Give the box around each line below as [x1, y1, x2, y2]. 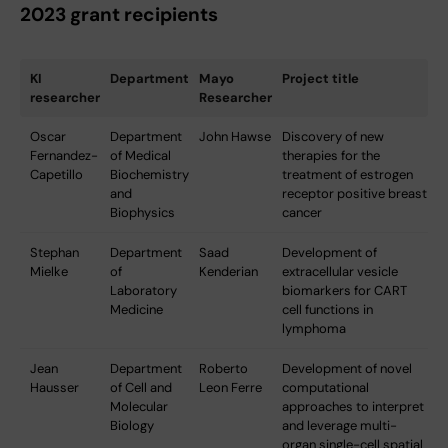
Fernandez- [30, 146, 98, 164]
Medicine [110, 300, 163, 318]
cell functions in [282, 300, 373, 318]
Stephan [30, 243, 79, 261]
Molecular [110, 397, 168, 415]
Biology [110, 416, 154, 434]
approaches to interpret [282, 397, 424, 415]
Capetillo [30, 165, 83, 183]
